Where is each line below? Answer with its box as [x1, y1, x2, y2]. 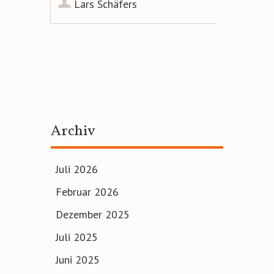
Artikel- [45, 61, 121, 92]
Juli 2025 [56, 230, 98, 245]
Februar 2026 [56, 185, 119, 199]
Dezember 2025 [56, 207, 130, 222]
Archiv [51, 121, 95, 143]
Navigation [45, 87, 150, 119]
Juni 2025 [56, 253, 100, 267]
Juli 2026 [56, 162, 98, 177]
